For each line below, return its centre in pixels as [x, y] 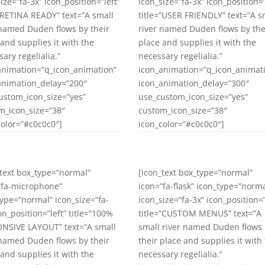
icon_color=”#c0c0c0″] [182, 124]
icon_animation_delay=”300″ [194, 83]
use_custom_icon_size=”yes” [193, 96]
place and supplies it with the [198, 42]
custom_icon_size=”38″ [183, 110]
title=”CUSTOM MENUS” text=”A [200, 213]
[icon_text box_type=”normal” [196, 172]
